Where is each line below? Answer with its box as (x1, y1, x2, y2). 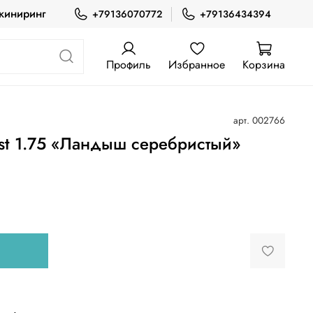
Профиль (106, 56, 151, 73)
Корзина (242, 56, 285, 73)
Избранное (168, 56, 225, 73)
